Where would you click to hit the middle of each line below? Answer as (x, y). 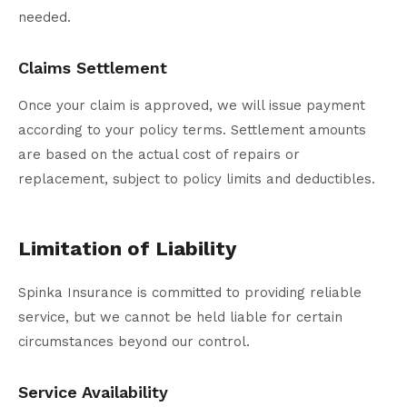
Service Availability (93, 392)
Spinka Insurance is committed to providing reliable (190, 293)
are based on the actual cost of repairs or (159, 155)
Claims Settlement (93, 68)
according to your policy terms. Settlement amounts (192, 130)
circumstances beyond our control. (134, 342)
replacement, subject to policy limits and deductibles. (197, 179)
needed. (45, 18)
